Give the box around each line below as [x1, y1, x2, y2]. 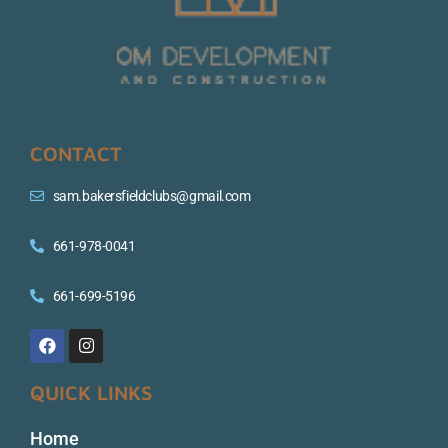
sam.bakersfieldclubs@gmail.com [52, 187, 251, 204]
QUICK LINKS [30, 380, 152, 404]
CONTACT [30, 141, 122, 165]
